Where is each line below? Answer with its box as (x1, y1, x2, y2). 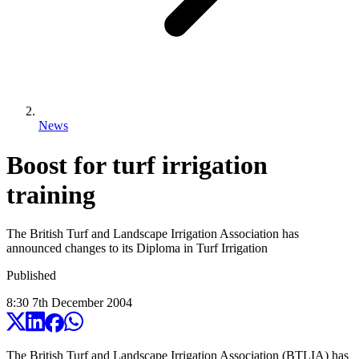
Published (6, 268, 56, 283)
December (51, 296, 103, 310)
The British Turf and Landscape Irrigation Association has (6, 227, 299, 241)
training (6, 179, 95, 209)
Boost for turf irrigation (6, 150, 268, 179)
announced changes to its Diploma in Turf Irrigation (6, 241, 268, 256)
